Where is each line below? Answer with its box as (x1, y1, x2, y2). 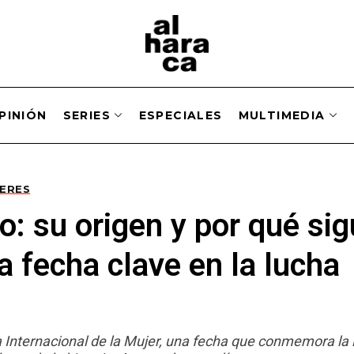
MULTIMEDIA (238, 107, 326, 122)
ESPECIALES (138, 107, 223, 122)
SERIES (62, 107, 111, 122)
